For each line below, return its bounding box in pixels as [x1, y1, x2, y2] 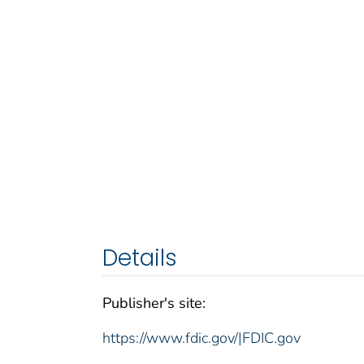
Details [102, 242, 177, 275]
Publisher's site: [102, 293, 206, 314]
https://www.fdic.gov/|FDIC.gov [102, 328, 301, 349]
